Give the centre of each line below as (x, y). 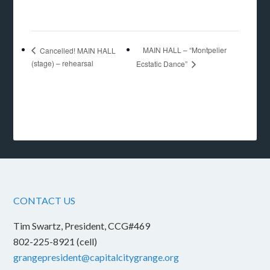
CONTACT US (45, 201)
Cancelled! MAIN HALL (77, 50)
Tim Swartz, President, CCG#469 (82, 226)
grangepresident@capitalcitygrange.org (96, 257)
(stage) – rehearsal (63, 63)
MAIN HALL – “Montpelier (184, 50)
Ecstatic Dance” (162, 64)
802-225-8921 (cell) (55, 242)
